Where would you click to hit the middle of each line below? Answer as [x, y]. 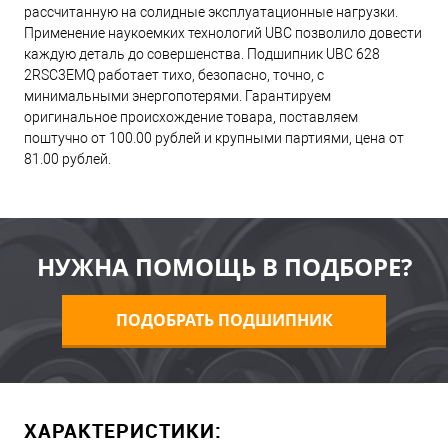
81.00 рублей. [67, 159]
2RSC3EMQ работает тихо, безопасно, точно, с [174, 75]
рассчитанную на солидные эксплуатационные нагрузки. [211, 12]
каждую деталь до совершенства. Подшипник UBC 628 [202, 54]
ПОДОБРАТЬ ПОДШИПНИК [224, 319]
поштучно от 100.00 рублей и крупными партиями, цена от [214, 138]
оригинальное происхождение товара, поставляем [191, 117]
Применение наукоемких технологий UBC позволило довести [223, 33]
